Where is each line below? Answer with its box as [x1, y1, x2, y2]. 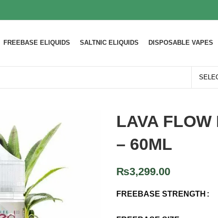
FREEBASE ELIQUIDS [3, 38, 70, 46]
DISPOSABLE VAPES [148, 38, 213, 46]
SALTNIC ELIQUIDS [79, 38, 139, 46]
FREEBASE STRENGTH [116, 190, 206, 198]
